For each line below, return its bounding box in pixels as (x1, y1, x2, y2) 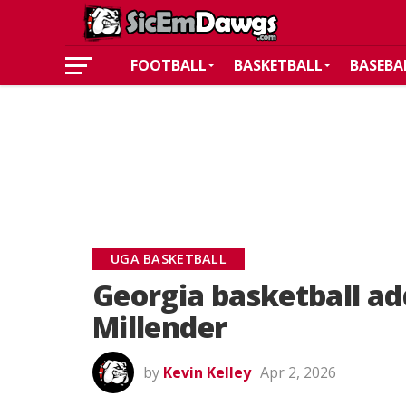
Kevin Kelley (163, 362, 251, 382)
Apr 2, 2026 (260, 362, 336, 382)
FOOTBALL (130, 55, 207, 75)
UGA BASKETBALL (111, 250, 227, 267)
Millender (92, 307, 227, 346)
